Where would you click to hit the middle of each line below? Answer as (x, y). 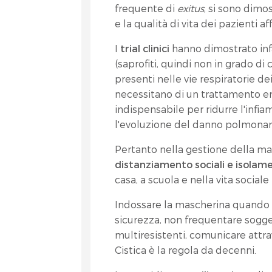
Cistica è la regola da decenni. (186, 250)
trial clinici (146, 48)
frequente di (146, 8)
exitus (191, 8)
